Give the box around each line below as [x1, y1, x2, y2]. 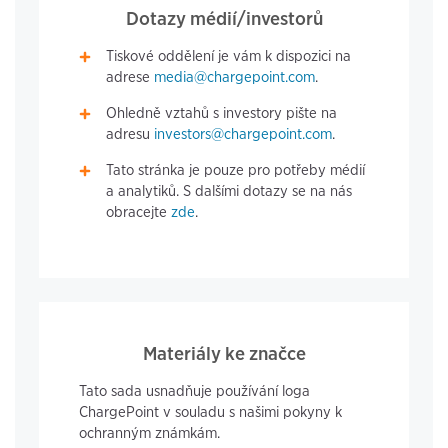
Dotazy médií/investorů [125, 7, 323, 31]
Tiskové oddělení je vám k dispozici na [106, 47, 352, 66]
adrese [106, 68, 155, 87]
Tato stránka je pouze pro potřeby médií [106, 161, 366, 180]
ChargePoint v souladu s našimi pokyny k [79, 403, 342, 422]
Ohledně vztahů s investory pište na [106, 104, 338, 123]
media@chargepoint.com [154, 68, 316, 87]
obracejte [106, 203, 172, 222]
